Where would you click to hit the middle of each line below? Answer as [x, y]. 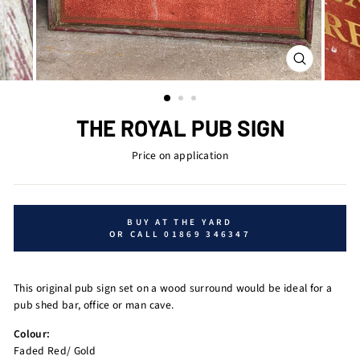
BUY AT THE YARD [180, 223]
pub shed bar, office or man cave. [94, 305]
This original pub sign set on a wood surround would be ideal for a [173, 288]
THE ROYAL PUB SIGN [180, 128]
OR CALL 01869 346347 [180, 235]
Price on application [180, 156]
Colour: [32, 334]
